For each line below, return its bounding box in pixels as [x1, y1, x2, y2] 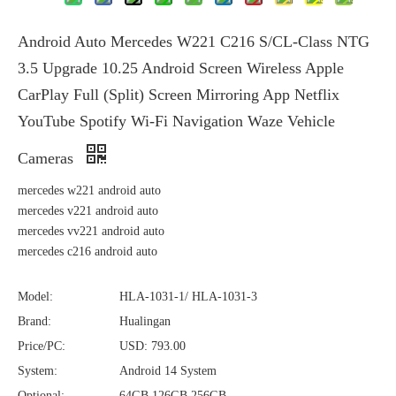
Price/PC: [18, 339, 65, 353]
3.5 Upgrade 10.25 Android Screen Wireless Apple [18, 59, 344, 77]
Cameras [18, 149, 78, 167]
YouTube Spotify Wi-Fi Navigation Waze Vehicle [18, 112, 335, 130]
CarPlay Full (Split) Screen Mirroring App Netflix [18, 86, 339, 103]
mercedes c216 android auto [18, 245, 157, 258]
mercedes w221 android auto [18, 184, 161, 197]
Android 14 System [119, 364, 217, 377]
